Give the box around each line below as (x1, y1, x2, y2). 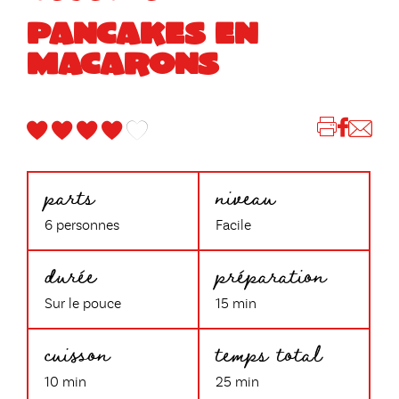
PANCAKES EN (27, 12, 257, 50)
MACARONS (27, 43, 218, 80)
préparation (216, 251, 326, 296)
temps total (216, 330, 322, 374)
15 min (216, 297, 256, 312)
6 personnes (45, 218, 119, 233)
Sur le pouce (45, 297, 121, 312)
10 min (45, 375, 86, 390)
